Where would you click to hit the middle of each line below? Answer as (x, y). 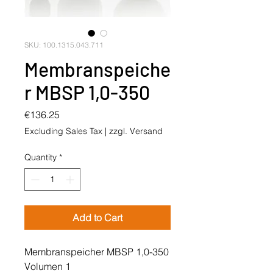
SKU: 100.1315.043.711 (64, 45)
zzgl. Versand (136, 131)
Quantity (41, 157)
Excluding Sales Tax (63, 131)
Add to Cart (97, 218)
